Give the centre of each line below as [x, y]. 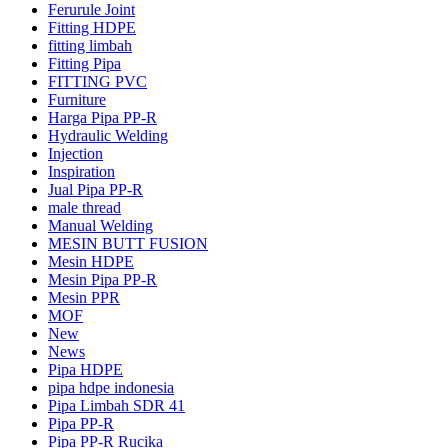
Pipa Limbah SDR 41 [116, 405]
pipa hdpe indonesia [111, 387]
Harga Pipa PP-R [102, 117]
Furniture [77, 99]
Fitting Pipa [84, 63]
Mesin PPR [84, 297]
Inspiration [81, 171]
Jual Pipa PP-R [95, 189]
